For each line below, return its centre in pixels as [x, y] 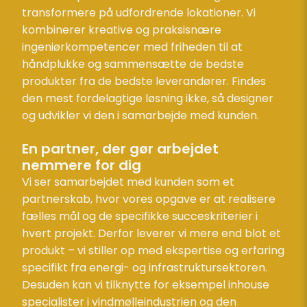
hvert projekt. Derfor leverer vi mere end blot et [151, 233]
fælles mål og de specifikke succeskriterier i [140, 216]
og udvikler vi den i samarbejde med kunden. [142, 115]
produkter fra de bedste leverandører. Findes [144, 81]
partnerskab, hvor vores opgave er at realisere [149, 199]
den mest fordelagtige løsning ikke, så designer [148, 98]
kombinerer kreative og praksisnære [122, 29]
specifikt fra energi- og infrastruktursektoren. [145, 267]
